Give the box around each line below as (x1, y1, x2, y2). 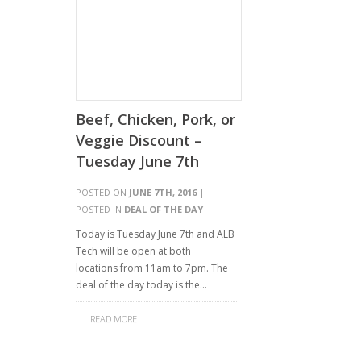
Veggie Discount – (76, 131, 202, 150)
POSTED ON (76, 186, 129, 198)
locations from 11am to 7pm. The (76, 261, 228, 275)
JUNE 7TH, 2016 (129, 186, 197, 198)
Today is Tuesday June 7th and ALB (76, 227, 234, 241)
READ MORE (90, 313, 137, 325)
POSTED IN (76, 203, 124, 215)
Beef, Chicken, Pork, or (76, 110, 235, 129)
